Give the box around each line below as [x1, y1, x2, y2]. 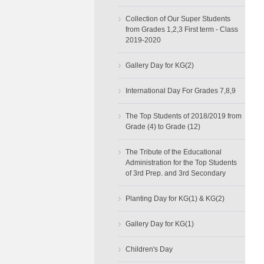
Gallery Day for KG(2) [125, 61, 194, 70]
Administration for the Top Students [125, 159, 237, 167]
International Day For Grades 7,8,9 [125, 87, 236, 95]
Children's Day [125, 245, 173, 254]
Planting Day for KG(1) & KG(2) [125, 194, 225, 203]
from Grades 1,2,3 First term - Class [125, 25, 238, 34]
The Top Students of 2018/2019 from [125, 112, 242, 121]
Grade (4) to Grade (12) [125, 123, 200, 131]
